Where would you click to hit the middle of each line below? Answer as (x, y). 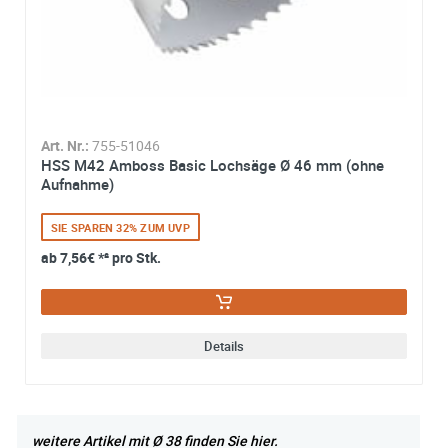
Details (224, 346)
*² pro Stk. (128, 258)
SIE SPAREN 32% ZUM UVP (120, 228)
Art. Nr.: (65, 146)
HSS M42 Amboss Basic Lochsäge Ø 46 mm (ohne (212, 165)
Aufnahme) (77, 184)
